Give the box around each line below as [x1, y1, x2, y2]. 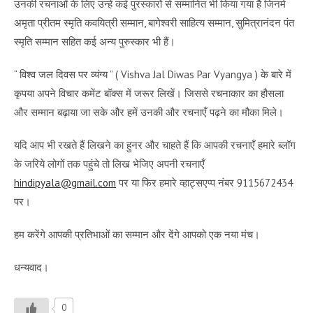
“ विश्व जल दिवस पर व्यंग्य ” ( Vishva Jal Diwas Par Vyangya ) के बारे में [14, 67, 291, 81]
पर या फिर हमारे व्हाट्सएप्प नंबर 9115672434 [116, 175, 293, 189]
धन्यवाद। [14, 260, 49, 274]
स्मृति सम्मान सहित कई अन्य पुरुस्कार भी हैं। [14, 34, 175, 48]
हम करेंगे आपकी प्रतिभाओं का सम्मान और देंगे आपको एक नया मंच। [14, 227, 260, 241]
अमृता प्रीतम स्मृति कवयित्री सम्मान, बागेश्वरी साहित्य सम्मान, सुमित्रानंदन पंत [14, 15, 294, 29]
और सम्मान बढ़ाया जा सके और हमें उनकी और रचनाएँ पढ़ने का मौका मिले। [14, 105, 284, 119]
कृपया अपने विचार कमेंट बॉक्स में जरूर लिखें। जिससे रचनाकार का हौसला [14, 86, 284, 100]
